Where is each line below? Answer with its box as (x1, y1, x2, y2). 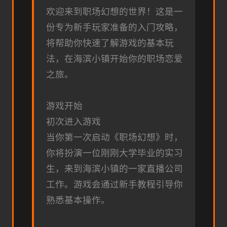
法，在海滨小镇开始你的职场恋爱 (46, 54, 183, 64)
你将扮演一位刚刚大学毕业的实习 (46, 148, 183, 159)
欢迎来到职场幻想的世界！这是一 (46, 7, 183, 17)
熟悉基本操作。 (46, 195, 110, 206)
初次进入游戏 (46, 117, 101, 127)
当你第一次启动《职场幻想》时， (46, 132, 183, 143)
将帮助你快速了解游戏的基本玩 (46, 38, 174, 49)
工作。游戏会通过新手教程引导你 (46, 179, 183, 190)
